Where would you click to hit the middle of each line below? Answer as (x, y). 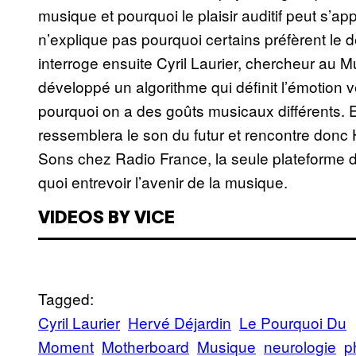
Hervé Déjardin (180, 322)
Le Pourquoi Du (293, 322)
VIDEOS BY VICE (106, 219)
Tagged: (66, 298)
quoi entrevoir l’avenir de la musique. (163, 182)
